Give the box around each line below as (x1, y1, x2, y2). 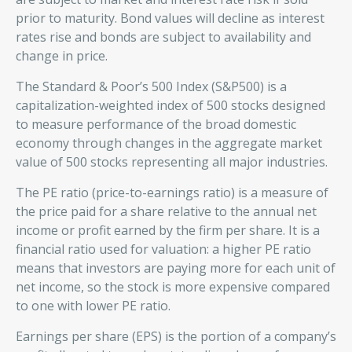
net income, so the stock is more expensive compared (16, 278, 330, 295)
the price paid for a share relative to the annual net (16, 203, 317, 220)
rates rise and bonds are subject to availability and (16, 28, 311, 46)
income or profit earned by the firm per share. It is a (16, 222, 320, 239)
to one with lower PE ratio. (16, 297, 170, 314)
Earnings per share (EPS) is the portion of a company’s (16, 328, 336, 345)
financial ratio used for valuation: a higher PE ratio (16, 240, 311, 258)
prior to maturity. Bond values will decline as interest (16, 9, 324, 27)
